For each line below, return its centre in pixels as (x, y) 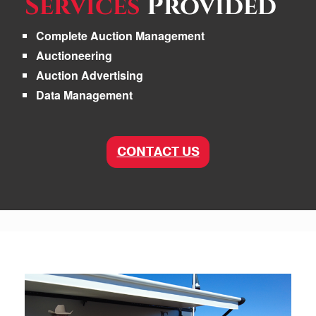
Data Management (84, 95)
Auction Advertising (90, 75)
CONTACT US (158, 152)
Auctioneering (74, 55)
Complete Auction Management (120, 35)
